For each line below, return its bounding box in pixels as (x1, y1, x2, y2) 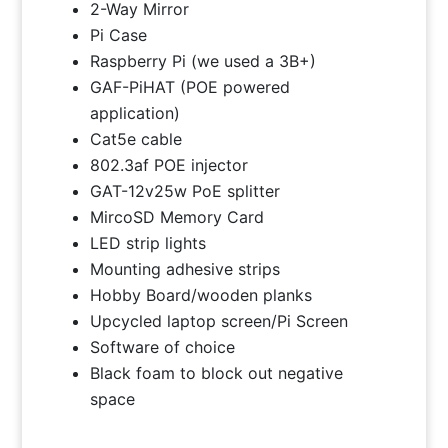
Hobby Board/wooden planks (90, 284, 313, 305)
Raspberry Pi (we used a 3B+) (90, 50, 317, 71)
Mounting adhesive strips (90, 258, 281, 279)
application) (90, 102, 181, 123)
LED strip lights (90, 232, 207, 253)
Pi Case (90, 24, 148, 45)
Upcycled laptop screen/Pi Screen (90, 310, 349, 331)
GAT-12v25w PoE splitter (90, 180, 281, 201)
